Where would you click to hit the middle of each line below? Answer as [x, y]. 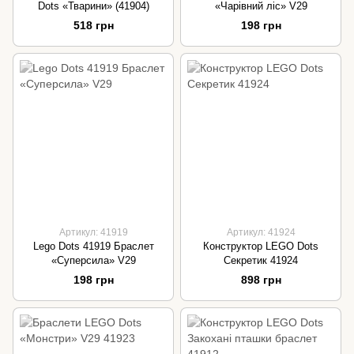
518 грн [93, 25]
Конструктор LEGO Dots [261, 246]
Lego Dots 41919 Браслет [93, 246]
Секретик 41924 [261, 260]
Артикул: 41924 [261, 232]
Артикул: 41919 [93, 232]
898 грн [261, 279]
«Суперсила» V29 [93, 260]
